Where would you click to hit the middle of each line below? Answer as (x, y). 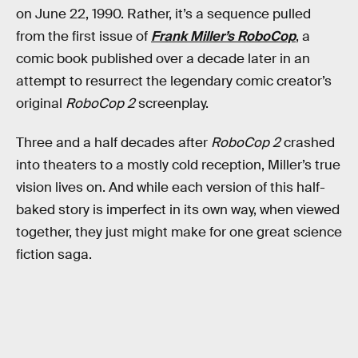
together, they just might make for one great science (179, 233)
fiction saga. (54, 255)
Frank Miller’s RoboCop (223, 36)
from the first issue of (84, 36)
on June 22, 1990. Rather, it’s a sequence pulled (163, 14)
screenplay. (173, 103)
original (41, 103)
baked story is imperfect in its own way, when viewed (178, 210)
